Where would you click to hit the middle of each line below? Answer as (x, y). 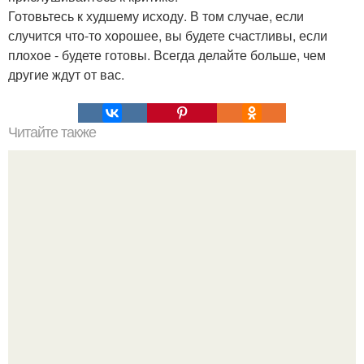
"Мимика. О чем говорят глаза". (182, 281)
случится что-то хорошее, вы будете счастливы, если (168, 35)
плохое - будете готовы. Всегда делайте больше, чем (167, 54)
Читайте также (52, 132)
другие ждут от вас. (66, 74)
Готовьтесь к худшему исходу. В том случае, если (156, 15)
